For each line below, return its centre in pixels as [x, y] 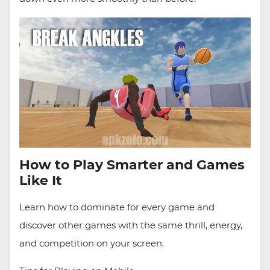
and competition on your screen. [92, 243]
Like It [41, 180]
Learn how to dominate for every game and [117, 207]
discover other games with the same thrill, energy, [131, 225]
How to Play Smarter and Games [132, 165]
